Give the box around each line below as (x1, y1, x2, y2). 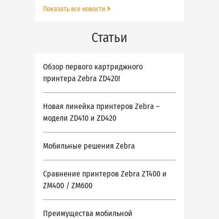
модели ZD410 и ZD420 (43, 113, 116, 123)
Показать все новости (43, 5, 107, 14)
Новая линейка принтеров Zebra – (43, 102, 160, 111)
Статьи (91, 30, 128, 46)
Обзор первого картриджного (43, 62, 143, 72)
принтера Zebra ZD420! (43, 74, 120, 84)
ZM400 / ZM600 (43, 181, 92, 191)
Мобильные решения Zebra (43, 141, 135, 151)
